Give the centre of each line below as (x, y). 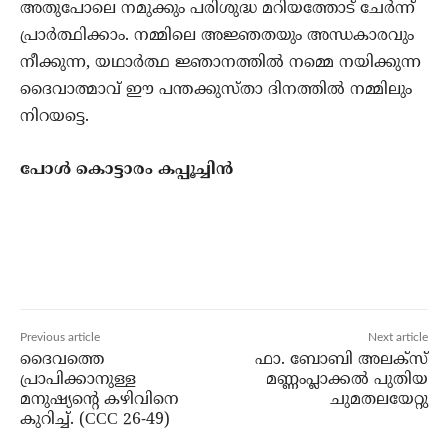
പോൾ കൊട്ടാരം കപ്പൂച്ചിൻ (126, 170)
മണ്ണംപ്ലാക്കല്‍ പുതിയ (346, 380)
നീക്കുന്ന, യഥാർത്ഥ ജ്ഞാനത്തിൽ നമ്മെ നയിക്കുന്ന (220, 63)
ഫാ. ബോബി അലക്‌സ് (341, 360)
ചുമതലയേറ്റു (378, 400)
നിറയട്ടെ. (54, 117)
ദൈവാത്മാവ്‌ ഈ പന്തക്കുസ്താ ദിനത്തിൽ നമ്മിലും (216, 90)
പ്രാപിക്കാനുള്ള (78, 380)
